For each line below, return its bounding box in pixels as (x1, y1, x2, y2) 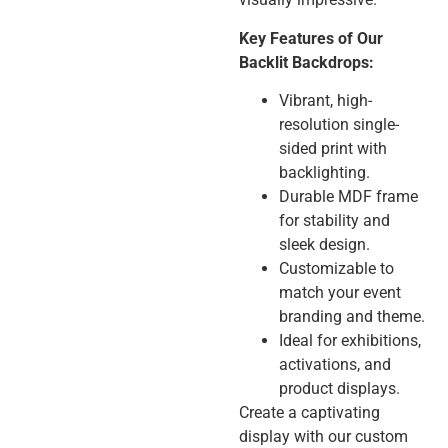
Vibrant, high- (279, 91, 372, 111)
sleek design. (279, 235, 370, 255)
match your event (279, 283, 401, 303)
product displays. (279, 379, 400, 399)
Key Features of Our (239, 28, 383, 48)
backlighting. (279, 163, 370, 183)
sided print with (279, 139, 387, 159)
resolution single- (279, 115, 399, 135)
